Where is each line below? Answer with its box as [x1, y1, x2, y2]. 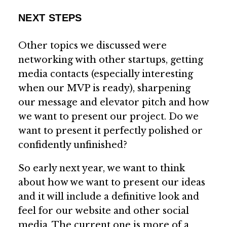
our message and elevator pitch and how [18, 96, 209, 108]
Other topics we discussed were [18, 40, 167, 51]
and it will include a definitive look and [18, 191, 199, 202]
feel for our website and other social [18, 205, 189, 216]
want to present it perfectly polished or [18, 125, 203, 136]
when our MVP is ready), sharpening [18, 82, 191, 94]
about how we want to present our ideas [18, 176, 205, 188]
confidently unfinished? [18, 139, 127, 150]
